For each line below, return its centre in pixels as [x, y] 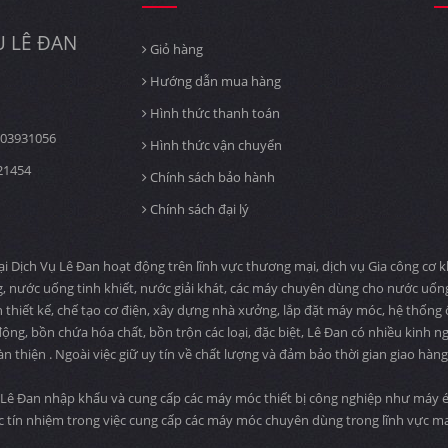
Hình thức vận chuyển [214, 145]
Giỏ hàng [174, 49]
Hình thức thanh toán [213, 113]
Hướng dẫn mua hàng [213, 81]
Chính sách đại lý [197, 209]
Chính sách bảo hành [210, 177]
